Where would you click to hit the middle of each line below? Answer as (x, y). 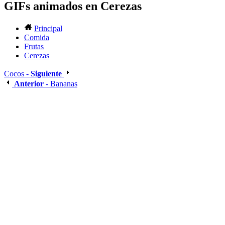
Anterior (29, 84)
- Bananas (61, 84)
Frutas (34, 47)
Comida (37, 38)
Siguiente (46, 74)
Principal (48, 29)
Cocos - (17, 74)
